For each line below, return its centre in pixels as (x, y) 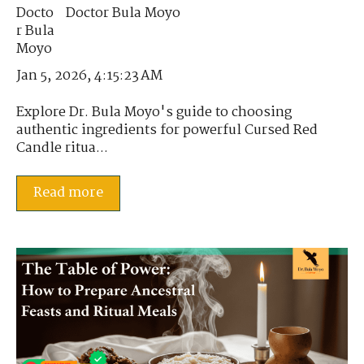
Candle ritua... (62, 148)
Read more (68, 193)
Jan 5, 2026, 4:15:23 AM (89, 76)
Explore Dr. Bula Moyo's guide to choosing (154, 112)
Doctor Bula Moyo (123, 14)
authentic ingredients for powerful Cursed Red (167, 130)
